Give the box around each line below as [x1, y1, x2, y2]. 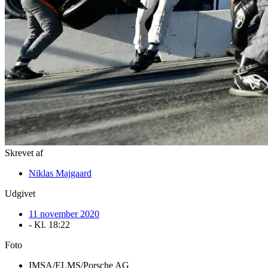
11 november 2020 [29, 208, 99, 219]
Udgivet [5, 188, 35, 199]
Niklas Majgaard [29, 167, 92, 178]
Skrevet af [5, 147, 43, 158]
